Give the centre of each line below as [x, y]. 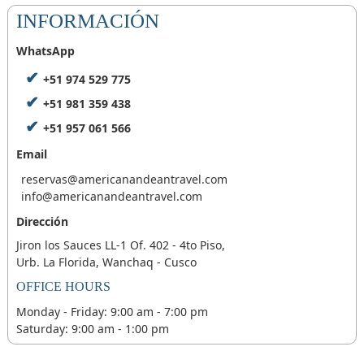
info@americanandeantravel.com [111, 197]
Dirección [42, 222]
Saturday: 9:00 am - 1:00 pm [92, 329]
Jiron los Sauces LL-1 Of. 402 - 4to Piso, [120, 245]
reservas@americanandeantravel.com [124, 180]
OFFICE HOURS [63, 287]
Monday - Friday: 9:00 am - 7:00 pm [112, 312]
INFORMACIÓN [87, 21]
